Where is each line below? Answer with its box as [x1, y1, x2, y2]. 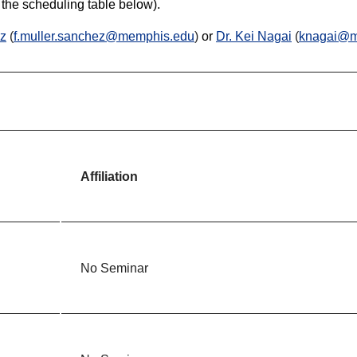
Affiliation [80, 170, 138, 184]
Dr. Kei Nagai [216, 29, 292, 44]
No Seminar [80, 261, 148, 276]
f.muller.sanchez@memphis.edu [14, 29, 194, 44]
